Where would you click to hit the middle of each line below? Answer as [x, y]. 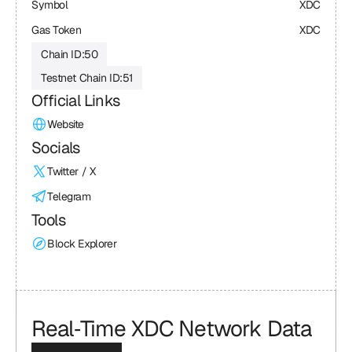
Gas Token [57, 30]
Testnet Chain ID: [82, 78]
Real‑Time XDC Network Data [172, 328]
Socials [56, 148]
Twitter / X [71, 171]
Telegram [69, 196]
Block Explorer [82, 244]
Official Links [76, 101]
